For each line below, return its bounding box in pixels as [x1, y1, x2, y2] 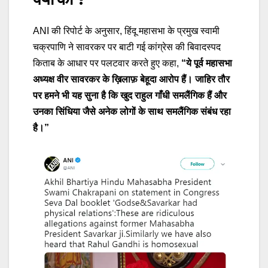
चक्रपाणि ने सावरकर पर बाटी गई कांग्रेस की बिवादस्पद [33, 42, 221, 53]
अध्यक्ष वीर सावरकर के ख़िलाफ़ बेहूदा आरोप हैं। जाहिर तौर [33, 74, 230, 85]
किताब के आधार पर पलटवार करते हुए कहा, [33, 58, 181, 69]
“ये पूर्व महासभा [181, 58, 232, 69]
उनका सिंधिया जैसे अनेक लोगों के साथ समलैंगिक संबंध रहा [33, 106, 231, 117]
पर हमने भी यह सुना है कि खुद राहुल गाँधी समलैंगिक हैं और [33, 90, 227, 101]
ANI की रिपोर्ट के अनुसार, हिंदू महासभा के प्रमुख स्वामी [33, 26, 220, 36]
